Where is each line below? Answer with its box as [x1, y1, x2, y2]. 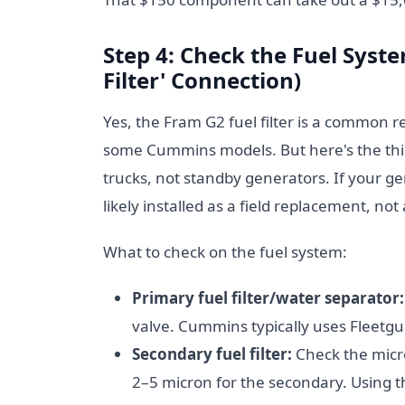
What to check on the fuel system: [103, 241, 347, 262]
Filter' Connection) [103, 65, 301, 95]
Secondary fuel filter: [132, 344, 292, 364]
